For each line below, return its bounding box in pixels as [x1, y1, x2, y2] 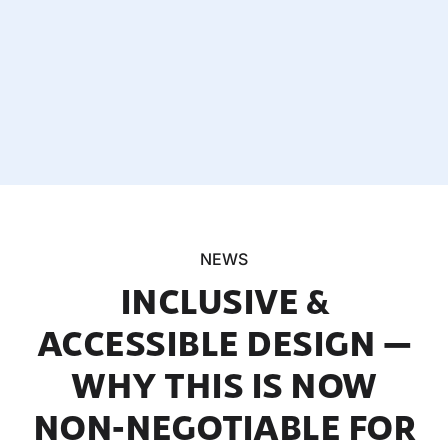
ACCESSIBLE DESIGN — [36, 321, 412, 364]
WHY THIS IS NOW [71, 363, 377, 406]
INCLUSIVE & [119, 279, 329, 322]
